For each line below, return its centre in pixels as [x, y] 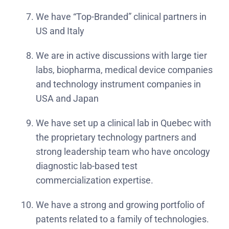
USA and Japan [67, 98]
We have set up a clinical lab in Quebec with [123, 123]
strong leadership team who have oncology [123, 152]
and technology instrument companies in [118, 84]
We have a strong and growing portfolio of [120, 205]
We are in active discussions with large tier [121, 55]
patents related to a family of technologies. [122, 219]
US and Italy [60, 31]
